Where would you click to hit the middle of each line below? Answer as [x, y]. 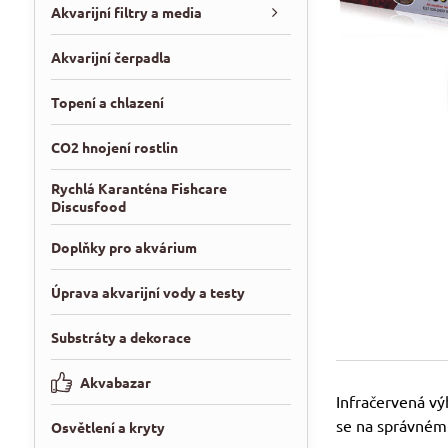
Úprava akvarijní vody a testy [147, 292]
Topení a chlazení [107, 102]
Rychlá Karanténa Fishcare [138, 188]
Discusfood [88, 206]
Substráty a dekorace [120, 337]
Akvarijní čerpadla [110, 57]
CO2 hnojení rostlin [114, 147]
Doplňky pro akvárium [123, 247]
